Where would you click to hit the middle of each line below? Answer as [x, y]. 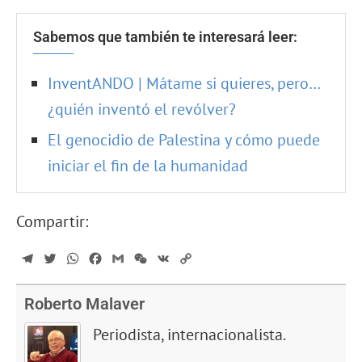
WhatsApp [109, 259]
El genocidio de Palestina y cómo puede [184, 140]
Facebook [130, 259]
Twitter [77, 259]
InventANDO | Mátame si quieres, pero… [183, 84]
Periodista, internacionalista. [189, 335]
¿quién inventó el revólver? [142, 109]
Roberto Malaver [84, 304]
